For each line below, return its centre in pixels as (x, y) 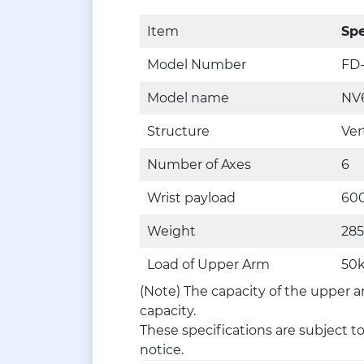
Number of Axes (199, 165)
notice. (162, 350)
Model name (188, 98)
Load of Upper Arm (208, 264)
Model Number (197, 65)
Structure (178, 131)
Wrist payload (191, 198)
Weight (171, 231)
